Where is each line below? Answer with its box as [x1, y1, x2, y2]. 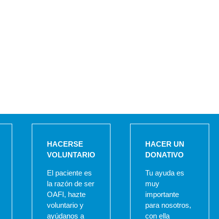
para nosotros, [145, 201, 192, 210]
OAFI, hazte [46, 190, 86, 199]
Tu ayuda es [145, 169, 185, 177]
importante [145, 190, 179, 199]
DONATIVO [145, 151, 184, 159]
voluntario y [46, 201, 84, 210]
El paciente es [46, 169, 92, 177]
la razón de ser [46, 179, 94, 188]
